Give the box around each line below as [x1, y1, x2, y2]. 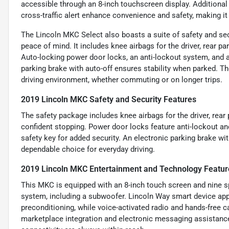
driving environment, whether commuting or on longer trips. [21, 75, 222, 85]
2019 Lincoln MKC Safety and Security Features [21, 95, 196, 105]
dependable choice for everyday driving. [21, 145, 155, 154]
